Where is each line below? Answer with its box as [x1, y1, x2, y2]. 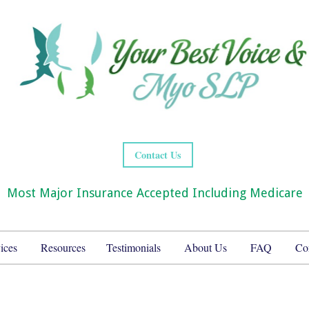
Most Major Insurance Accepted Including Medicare [6, 185, 303, 200]
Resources [40, 239, 86, 255]
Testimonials [106, 239, 161, 255]
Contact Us [134, 147, 181, 162]
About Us [183, 239, 227, 255]
